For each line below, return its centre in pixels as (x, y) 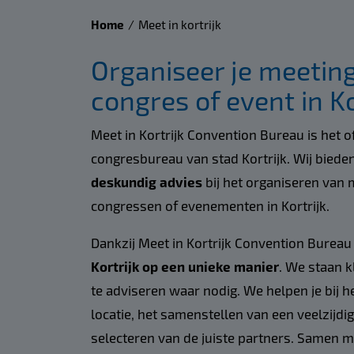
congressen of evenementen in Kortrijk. (211, 205)
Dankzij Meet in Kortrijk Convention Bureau (221, 242)
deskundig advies (146, 181)
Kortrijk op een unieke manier (185, 266)
